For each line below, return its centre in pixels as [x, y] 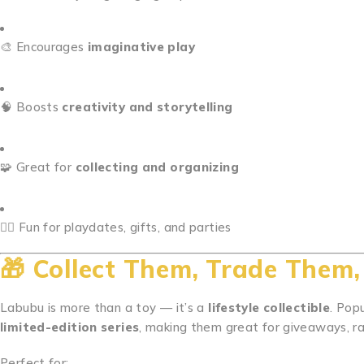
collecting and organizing [157, 167]
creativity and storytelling [147, 107]
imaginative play [141, 47]
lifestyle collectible [269, 308]
